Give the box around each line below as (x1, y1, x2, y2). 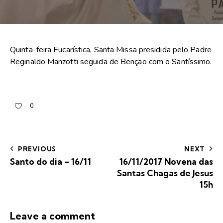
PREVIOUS (17, 144, 57, 153)
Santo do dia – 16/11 (10, 156, 91, 167)
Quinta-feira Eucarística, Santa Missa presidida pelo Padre (10, 44, 212, 56)
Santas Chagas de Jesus (117, 167, 213, 178)
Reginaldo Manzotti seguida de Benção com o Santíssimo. (10, 56, 212, 68)
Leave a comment (10, 209, 95, 222)
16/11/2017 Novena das (119, 156, 213, 167)
